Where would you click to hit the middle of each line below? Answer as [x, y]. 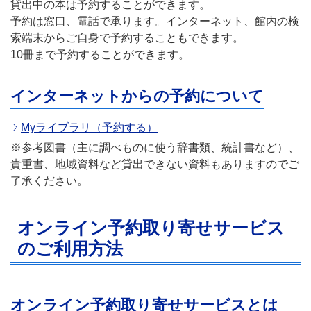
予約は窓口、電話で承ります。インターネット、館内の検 [155, 21]
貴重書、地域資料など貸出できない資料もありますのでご [155, 164]
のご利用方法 [70, 248]
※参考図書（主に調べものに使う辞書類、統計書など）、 [155, 147]
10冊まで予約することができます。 [100, 54]
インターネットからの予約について [137, 96]
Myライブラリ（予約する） [89, 127]
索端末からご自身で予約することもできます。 [127, 37]
